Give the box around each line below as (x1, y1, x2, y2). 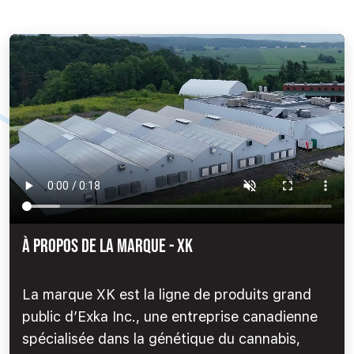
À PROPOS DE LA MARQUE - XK (22, 234, 193, 258)
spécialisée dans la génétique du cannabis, (22, 330, 300, 347)
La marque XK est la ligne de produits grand (22, 285, 311, 303)
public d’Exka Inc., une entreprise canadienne (22, 307, 318, 325)
